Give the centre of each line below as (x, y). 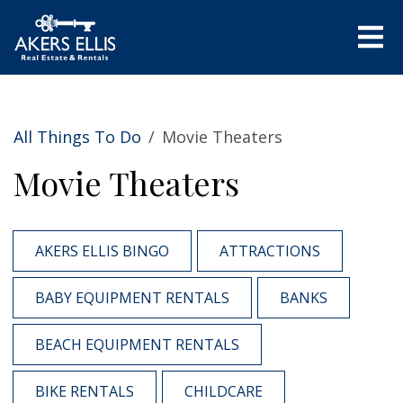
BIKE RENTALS (85, 391)
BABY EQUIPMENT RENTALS (132, 297)
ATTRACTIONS (270, 251)
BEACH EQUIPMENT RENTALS (137, 344)
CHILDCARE (224, 391)
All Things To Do (77, 136)
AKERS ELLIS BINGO (102, 251)
